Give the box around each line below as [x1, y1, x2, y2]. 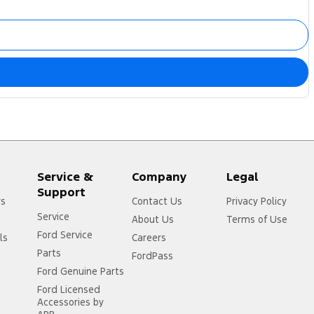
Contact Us [132, 195, 183, 208]
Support [37, 184, 86, 200]
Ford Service [37, 228, 93, 242]
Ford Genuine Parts [37, 265, 125, 278]
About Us [132, 213, 175, 226]
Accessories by [37, 296, 104, 309]
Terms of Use [226, 213, 288, 226]
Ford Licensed [37, 283, 101, 296]
